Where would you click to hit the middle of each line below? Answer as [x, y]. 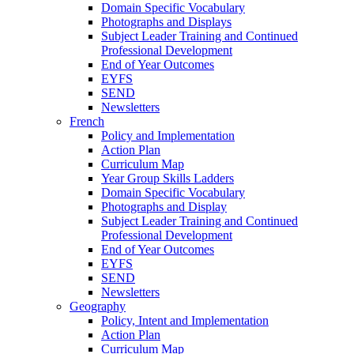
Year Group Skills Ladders [168, 178]
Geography [98, 306]
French [87, 121]
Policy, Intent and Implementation [185, 320]
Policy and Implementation [168, 135]
